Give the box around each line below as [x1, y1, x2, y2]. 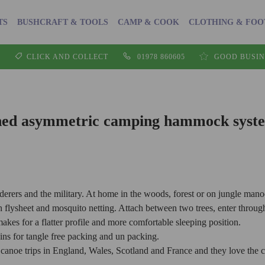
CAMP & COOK [117, 17, 179, 27]
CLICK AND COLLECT [27, 53, 108, 61]
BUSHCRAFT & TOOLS [17, 17, 108, 27]
